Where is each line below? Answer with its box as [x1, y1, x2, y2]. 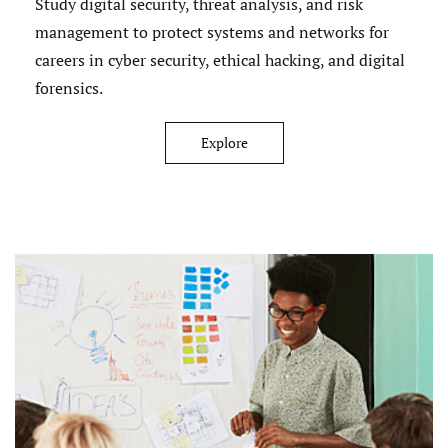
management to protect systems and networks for [35, 20, 389, 43]
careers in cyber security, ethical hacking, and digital [35, 48, 405, 71]
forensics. [35, 76, 103, 99]
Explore [200, 132, 248, 152]
